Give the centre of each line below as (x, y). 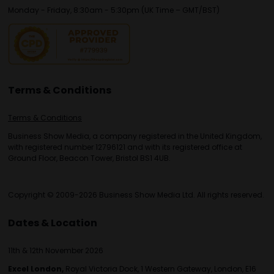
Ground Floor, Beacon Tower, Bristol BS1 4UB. (89, 158)
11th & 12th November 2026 (56, 251)
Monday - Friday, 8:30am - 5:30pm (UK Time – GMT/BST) (114, 10)
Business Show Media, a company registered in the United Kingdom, (135, 136)
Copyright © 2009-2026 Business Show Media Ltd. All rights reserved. (136, 195)
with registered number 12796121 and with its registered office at (125, 147)
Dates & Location (53, 223)
